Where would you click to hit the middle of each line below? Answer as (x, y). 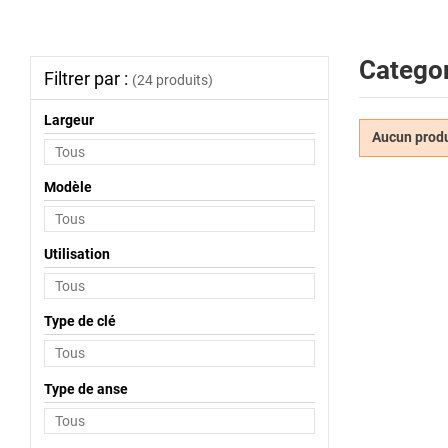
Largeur (68, 119)
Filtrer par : (87, 78)
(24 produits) (172, 80)
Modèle (67, 186)
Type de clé (79, 321)
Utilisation (76, 254)
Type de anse (85, 388)
